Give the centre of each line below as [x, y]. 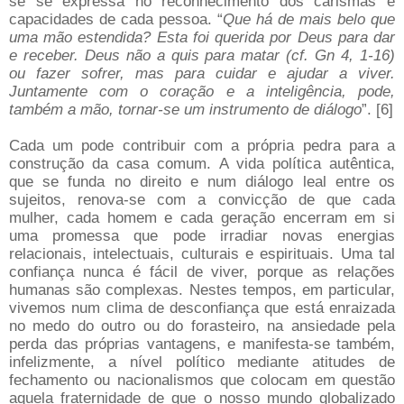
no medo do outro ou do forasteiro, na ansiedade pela [202, 326]
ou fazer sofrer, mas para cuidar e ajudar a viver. [202, 73]
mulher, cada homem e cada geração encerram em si [202, 218]
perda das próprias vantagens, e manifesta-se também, [202, 344]
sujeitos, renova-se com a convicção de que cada [202, 200]
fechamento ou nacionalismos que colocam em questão [202, 380]
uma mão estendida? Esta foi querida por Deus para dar [202, 37]
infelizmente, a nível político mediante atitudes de [202, 362]
